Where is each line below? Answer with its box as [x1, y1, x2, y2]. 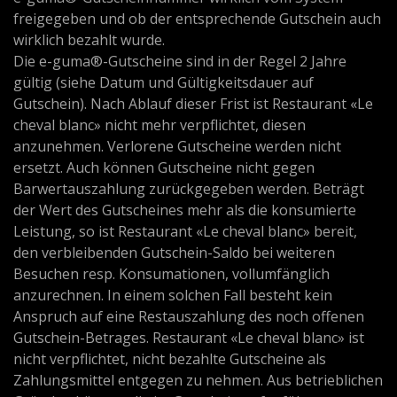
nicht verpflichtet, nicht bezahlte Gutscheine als [13, 349, 326, 370]
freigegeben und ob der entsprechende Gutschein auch [13, 9, 381, 29]
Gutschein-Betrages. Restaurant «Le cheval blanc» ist [13, 328, 364, 348]
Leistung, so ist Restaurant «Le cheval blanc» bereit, [13, 222, 357, 242]
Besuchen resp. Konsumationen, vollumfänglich [13, 264, 330, 284]
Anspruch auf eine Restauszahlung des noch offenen [13, 307, 364, 327]
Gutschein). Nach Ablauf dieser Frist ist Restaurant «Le [13, 94, 373, 114]
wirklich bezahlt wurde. [13, 30, 165, 51]
